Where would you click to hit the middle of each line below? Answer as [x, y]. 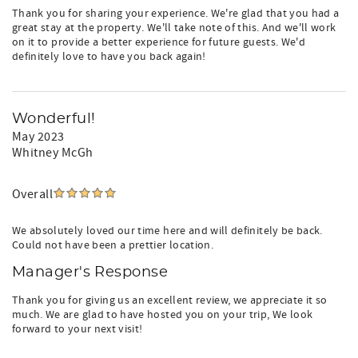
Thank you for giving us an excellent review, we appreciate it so [170, 300]
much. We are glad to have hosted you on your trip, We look [163, 315]
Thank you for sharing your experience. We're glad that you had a [176, 14]
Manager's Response [90, 272]
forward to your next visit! [78, 329]
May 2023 [38, 137]
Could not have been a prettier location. [113, 245]
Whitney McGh [53, 153]
